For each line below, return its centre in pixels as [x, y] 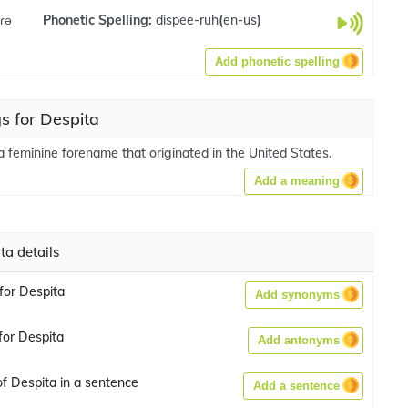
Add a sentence [296, 386]
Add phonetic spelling [277, 61]
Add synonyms [297, 295]
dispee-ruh [187, 20]
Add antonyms [299, 340]
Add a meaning [297, 181]
